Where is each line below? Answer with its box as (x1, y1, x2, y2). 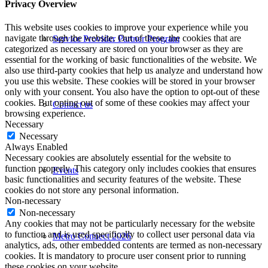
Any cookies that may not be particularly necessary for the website (5, 218, 255, 229)
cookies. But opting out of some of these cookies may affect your (5, 98, 249, 108)
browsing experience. (5, 108, 86, 119)
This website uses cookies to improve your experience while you (5, 22, 248, 33)
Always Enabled (5, 142, 68, 153)
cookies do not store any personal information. (5, 185, 179, 196)
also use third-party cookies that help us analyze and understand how (5, 65, 263, 76)
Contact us (53, 99, 93, 109)
